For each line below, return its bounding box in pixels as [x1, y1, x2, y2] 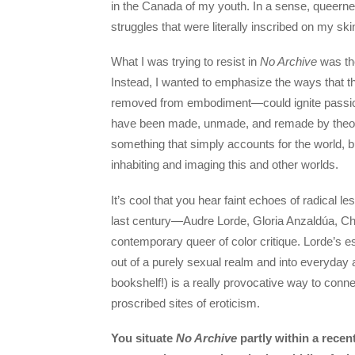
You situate [111, 330, 176, 345]
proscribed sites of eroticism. [111, 296, 260, 310]
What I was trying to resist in [111, 55, 260, 69]
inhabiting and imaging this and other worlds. [111, 158, 342, 172]
